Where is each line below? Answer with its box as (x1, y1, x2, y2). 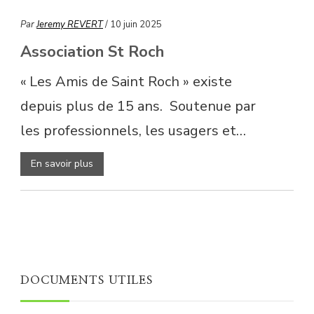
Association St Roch (20, 41, 164, 62)
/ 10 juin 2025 (105, 18, 162, 31)
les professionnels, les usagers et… (20, 121, 246, 140)
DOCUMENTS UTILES (20, 274, 153, 286)
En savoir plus (31, 156, 93, 170)
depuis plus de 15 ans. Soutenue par (20, 96, 256, 116)
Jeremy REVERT (36, 18, 103, 31)
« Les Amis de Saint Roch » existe (20, 71, 232, 91)
